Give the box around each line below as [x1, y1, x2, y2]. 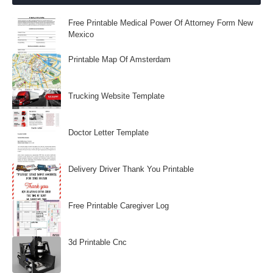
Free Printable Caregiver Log [68, 201, 169, 210]
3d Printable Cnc [68, 238, 127, 247]
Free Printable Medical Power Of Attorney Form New [68, 18, 253, 27]
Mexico [68, 30, 94, 39]
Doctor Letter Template [68, 128, 149, 137]
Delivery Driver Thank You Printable [68, 165, 194, 174]
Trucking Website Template [68, 91, 165, 101]
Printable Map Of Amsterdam [68, 55, 171, 64]
